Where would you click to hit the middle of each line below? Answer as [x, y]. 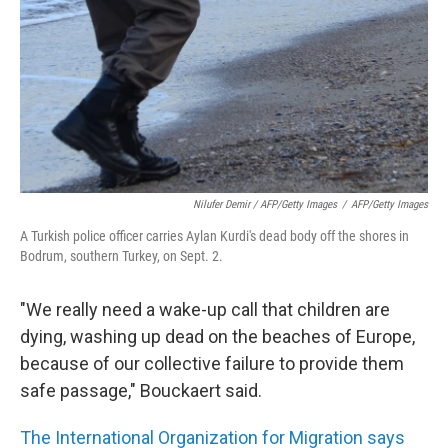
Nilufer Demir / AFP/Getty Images [265, 205]
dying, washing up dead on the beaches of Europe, [217, 337]
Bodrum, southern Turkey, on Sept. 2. [121, 256]
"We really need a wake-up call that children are [205, 310]
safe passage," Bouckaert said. [141, 391]
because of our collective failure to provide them [212, 364]
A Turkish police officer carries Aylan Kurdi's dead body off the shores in [214, 236]
